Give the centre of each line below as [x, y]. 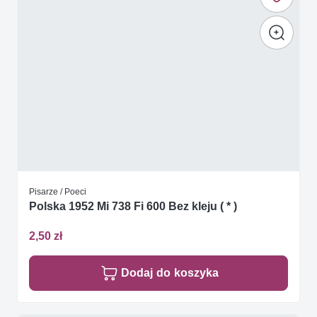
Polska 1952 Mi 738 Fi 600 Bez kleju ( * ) [133, 207]
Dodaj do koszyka [170, 272]
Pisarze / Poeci [58, 192]
